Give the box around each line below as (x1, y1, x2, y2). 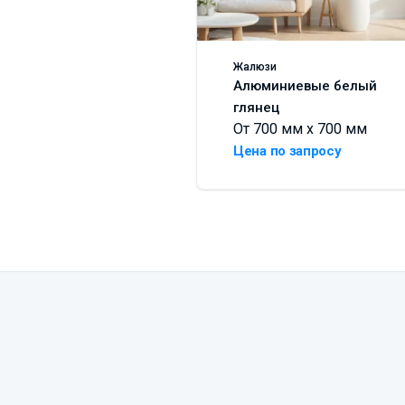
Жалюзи (233, 60, 277, 73)
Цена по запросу (233, 142, 342, 159)
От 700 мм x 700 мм (233, 119, 367, 137)
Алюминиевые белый (233, 77, 377, 94)
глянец (233, 99, 279, 116)
